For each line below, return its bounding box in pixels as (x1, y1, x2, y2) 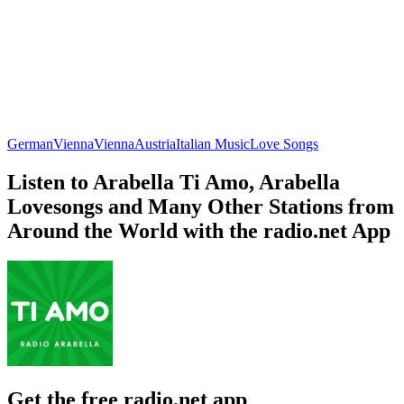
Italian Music (176, 135, 250, 151)
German (7, 135, 53, 151)
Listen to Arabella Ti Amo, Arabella (7, 170, 340, 194)
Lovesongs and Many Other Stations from (7, 194, 394, 218)
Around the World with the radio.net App (7, 218, 390, 243)
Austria (134, 135, 176, 151)
